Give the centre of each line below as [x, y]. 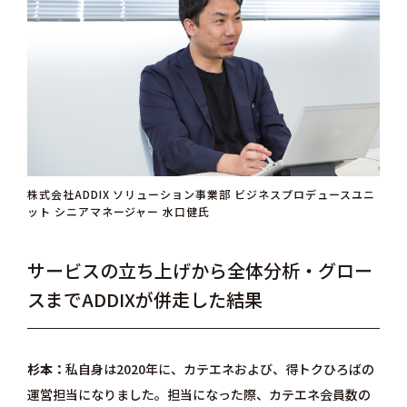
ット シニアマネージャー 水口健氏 [119, 212]
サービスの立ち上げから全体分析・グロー [199, 271]
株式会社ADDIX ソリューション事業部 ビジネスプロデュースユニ [201, 194]
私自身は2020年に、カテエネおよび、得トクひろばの [219, 369]
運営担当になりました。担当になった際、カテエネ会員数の [199, 395]
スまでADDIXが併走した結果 [144, 300]
